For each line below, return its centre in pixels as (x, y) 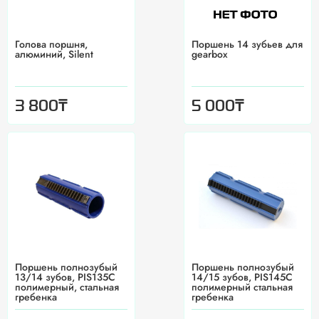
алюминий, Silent (54, 54)
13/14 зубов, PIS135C (65, 277)
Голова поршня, (51, 45)
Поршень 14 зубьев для (247, 45)
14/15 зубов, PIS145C (242, 277)
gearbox (210, 54)
